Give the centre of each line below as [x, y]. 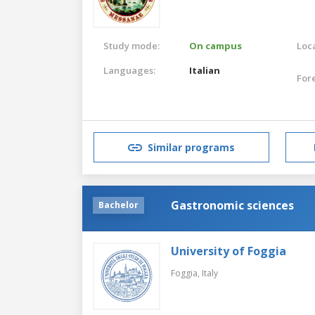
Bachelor [118, 205]
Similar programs [191, 148]
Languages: [129, 70]
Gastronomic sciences [232, 205]
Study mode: [131, 45]
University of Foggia [229, 251]
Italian [205, 70]
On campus [216, 45]
